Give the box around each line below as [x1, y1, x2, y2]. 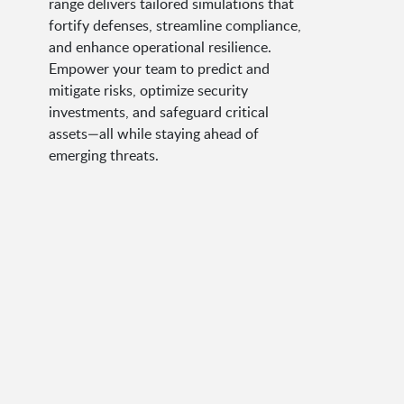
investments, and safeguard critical [48, 101, 269, 122]
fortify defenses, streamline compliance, [48, 14, 301, 35]
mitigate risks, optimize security [48, 79, 248, 100]
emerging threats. [48, 144, 159, 165]
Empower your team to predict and [48, 58, 270, 78]
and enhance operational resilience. [48, 36, 271, 57]
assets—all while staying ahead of [48, 123, 259, 143]
